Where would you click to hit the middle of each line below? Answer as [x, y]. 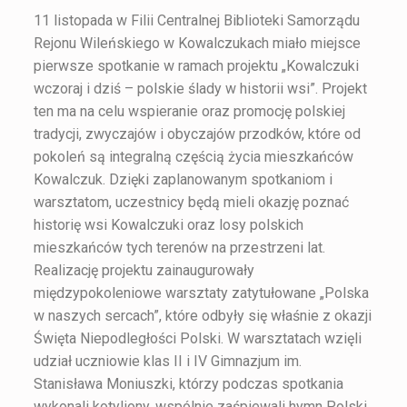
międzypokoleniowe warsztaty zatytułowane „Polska [201, 293]
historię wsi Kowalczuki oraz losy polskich [168, 224]
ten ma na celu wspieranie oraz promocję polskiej [189, 111]
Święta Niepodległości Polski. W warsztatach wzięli [197, 338]
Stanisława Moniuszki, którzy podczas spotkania [188, 383]
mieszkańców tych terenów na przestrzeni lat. [179, 247]
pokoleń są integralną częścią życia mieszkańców [193, 156]
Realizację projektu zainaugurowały [144, 270]
